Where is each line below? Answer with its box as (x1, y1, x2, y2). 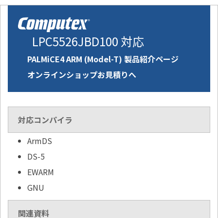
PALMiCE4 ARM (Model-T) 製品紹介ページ (27, 53, 179, 65)
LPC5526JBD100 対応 (32, 33, 144, 50)
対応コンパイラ (18, 114, 73, 126)
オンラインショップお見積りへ (27, 69, 136, 81)
